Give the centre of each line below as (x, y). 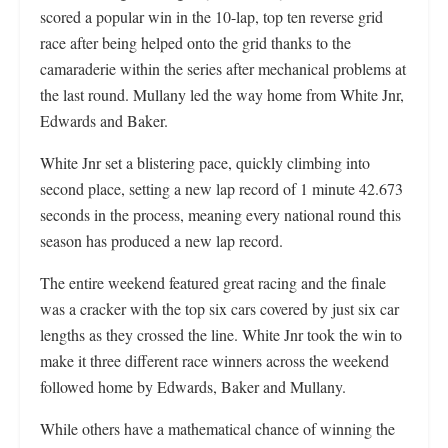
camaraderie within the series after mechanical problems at (223, 68)
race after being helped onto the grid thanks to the (195, 42)
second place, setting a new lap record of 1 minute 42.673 (221, 188)
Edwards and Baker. (104, 120)
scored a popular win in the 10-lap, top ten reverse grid (211, 16)
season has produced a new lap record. (161, 240)
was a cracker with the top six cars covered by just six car (219, 308)
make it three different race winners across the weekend (214, 360)
